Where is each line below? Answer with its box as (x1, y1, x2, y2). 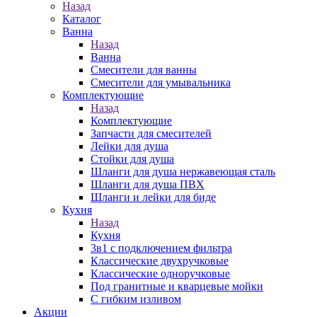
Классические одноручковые (91, 267, 230, 279)
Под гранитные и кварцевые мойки (91, 280, 263, 292)
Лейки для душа (91, 140, 168, 152)
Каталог (62, 13, 101, 25)
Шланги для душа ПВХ (91, 178, 204, 190)
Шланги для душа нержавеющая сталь (91, 166, 275, 178)
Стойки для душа (91, 153, 174, 165)
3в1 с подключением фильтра (91, 242, 232, 254)
